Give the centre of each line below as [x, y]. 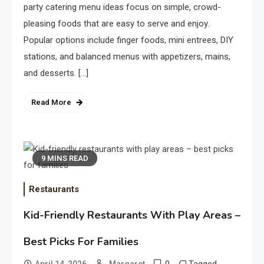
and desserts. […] [56, 73]
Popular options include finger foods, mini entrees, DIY [128, 40]
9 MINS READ [65, 159]
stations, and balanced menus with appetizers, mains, [127, 57]
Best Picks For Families [81, 242]
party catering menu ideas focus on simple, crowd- [122, 7]
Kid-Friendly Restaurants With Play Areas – [132, 215]
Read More [51, 103]
